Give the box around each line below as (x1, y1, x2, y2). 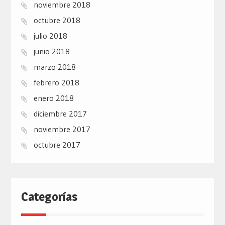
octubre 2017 (33, 140, 80, 150)
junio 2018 (33, 46, 70, 57)
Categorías (21, 189, 78, 204)
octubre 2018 (33, 15, 80, 26)
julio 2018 (33, 31, 67, 41)
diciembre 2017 (33, 108, 87, 119)
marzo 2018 (33, 62, 76, 72)
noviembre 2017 (33, 124, 90, 135)
